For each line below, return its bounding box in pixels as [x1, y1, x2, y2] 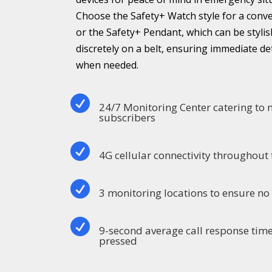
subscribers [99, 110, 156, 125]
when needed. [76, 58, 138, 72]
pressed [99, 234, 138, 248]
